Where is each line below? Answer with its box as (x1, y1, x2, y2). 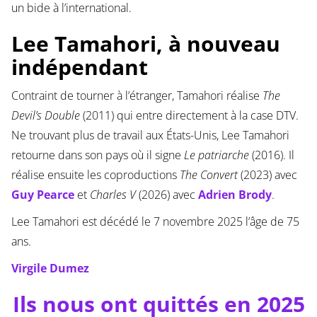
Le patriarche (183, 147, 249, 163)
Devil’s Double (11, 108, 80, 124)
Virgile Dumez (11, 260, 89, 277)
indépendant (11, 52, 148, 82)
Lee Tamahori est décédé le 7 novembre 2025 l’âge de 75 (11, 214, 299, 230)
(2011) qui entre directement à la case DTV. (79, 108, 299, 124)
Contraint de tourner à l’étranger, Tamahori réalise (11, 88, 263, 104)
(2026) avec (135, 187, 198, 203)
